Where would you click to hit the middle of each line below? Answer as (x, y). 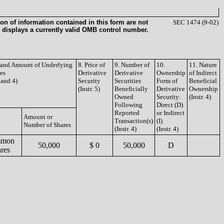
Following (128, 105)
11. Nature (203, 65)
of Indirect (203, 73)
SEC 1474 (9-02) (196, 22)
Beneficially (131, 89)
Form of (167, 81)
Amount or (38, 117)
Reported (127, 113)
